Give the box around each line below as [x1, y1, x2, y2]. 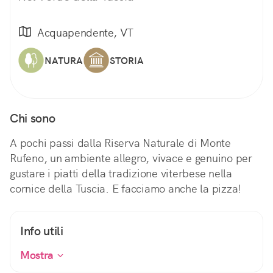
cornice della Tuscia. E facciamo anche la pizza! [10, 182, 241, 196]
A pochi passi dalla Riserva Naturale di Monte [10, 136, 231, 151]
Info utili [20, 223, 63, 239]
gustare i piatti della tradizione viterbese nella [10, 166, 232, 181]
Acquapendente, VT [37, 25, 134, 40]
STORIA [110, 54, 144, 67]
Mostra [20, 248, 57, 263]
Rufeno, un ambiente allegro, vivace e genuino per [10, 151, 252, 166]
